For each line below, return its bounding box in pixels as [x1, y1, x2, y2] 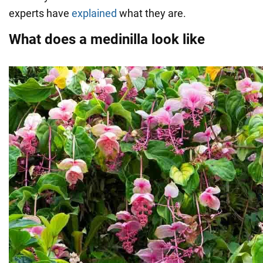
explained [72, 6, 117, 19]
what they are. [117, 6, 186, 19]
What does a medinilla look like [9, 31, 205, 48]
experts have [9, 6, 72, 19]
